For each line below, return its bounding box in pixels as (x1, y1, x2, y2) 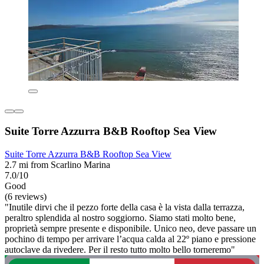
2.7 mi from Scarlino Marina (5, 159, 110, 170)
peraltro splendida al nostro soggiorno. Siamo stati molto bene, (5, 212, 236, 223)
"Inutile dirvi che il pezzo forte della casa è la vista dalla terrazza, (5, 202, 245, 212)
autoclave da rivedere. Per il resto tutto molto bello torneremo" (5, 244, 235, 255)
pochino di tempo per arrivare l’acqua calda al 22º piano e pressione (5, 233, 256, 244)
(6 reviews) (5, 191, 47, 202)
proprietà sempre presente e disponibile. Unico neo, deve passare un (5, 223, 256, 233)
